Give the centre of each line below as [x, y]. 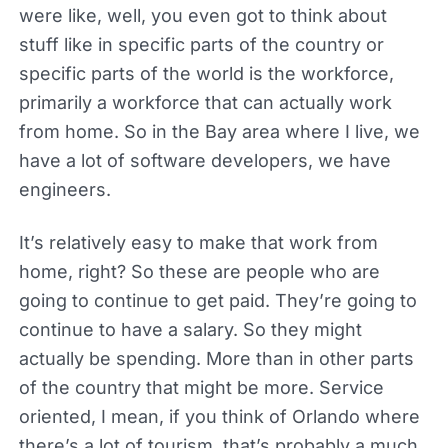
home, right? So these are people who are [199, 271]
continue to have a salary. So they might [190, 329]
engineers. [64, 189]
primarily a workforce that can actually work [205, 102]
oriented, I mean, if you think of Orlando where [219, 416]
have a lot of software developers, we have [204, 160]
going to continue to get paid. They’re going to [217, 300]
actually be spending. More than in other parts [216, 358]
